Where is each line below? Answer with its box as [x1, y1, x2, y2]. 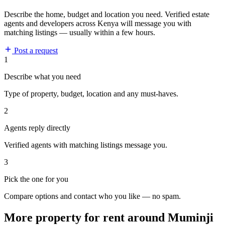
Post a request [12, 46, 58, 55]
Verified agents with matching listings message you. [4, 141, 167, 150]
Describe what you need [4, 72, 81, 81]
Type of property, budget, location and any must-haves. [4, 89, 178, 98]
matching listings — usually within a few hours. [4, 28, 155, 37]
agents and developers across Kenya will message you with [4, 19, 191, 28]
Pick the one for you [4, 175, 68, 184]
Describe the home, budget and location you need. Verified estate [4, 10, 209, 19]
